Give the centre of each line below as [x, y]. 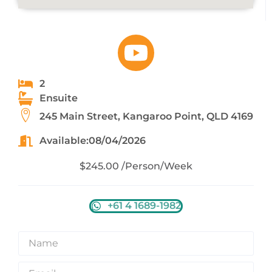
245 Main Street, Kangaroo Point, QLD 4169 [146, 117]
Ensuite [59, 98]
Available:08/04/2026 [93, 141]
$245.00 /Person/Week [136, 166]
